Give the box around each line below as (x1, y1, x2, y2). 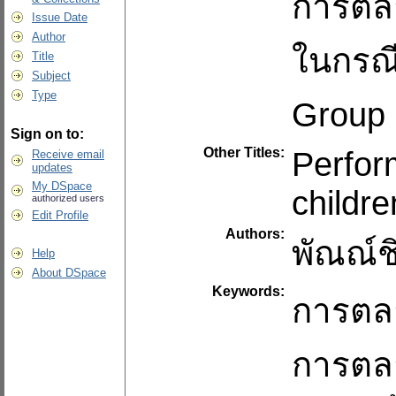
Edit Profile (32, 209, 88, 222)
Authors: (225, 225, 288, 241)
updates (32, 161, 72, 174)
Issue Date (32, 11, 88, 24)
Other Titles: (203, 144, 288, 160)
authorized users (32, 193, 104, 203)
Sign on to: (11, 126, 84, 141)
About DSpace (32, 266, 106, 279)
